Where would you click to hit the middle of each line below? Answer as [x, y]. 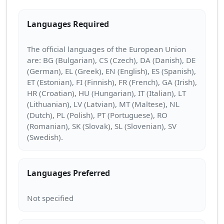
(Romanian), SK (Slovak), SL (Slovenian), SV [102, 126]
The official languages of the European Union [106, 49]
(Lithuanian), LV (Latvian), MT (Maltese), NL [103, 104]
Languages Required [68, 24]
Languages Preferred [68, 173]
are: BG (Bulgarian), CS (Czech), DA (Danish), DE [111, 60]
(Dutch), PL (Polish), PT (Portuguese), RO [97, 115]
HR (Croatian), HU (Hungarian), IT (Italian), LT [106, 93]
